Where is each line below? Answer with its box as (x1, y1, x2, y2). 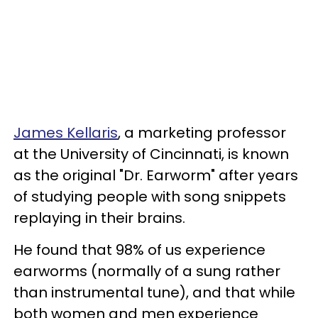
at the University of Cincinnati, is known (13, 143, 289, 164)
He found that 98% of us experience (13, 239, 265, 260)
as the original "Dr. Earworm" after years (13, 165, 298, 185)
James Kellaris (13, 122, 118, 143)
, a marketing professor (118, 122, 286, 143)
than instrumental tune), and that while (13, 282, 295, 302)
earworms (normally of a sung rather (13, 261, 280, 281)
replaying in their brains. (13, 207, 185, 228)
